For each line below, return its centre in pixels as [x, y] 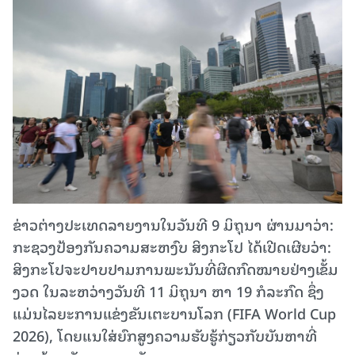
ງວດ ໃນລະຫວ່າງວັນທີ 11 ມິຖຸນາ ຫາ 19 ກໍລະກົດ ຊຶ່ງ [168, 291]
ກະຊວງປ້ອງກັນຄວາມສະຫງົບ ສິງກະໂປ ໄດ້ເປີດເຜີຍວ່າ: [172, 246]
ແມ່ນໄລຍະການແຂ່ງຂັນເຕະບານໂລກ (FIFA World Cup [174, 313]
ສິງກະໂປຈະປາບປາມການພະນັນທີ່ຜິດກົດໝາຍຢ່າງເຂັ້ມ [176, 269]
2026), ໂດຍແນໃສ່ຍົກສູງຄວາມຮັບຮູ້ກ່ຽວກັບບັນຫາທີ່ [165, 335]
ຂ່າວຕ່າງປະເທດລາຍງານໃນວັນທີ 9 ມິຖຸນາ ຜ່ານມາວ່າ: [173, 224]
